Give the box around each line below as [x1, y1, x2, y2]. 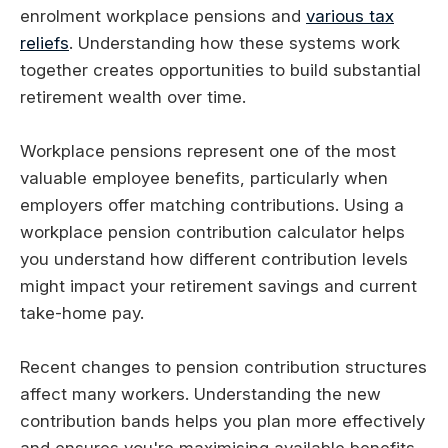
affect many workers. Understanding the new [20, 384, 381, 405]
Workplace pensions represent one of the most [20, 141, 396, 162]
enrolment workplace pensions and [20, 6, 306, 27]
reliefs [20, 33, 69, 54]
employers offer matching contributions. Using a [20, 195, 404, 216]
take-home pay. [20, 303, 144, 324]
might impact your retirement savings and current [20, 276, 417, 297]
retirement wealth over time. [20, 87, 246, 108]
